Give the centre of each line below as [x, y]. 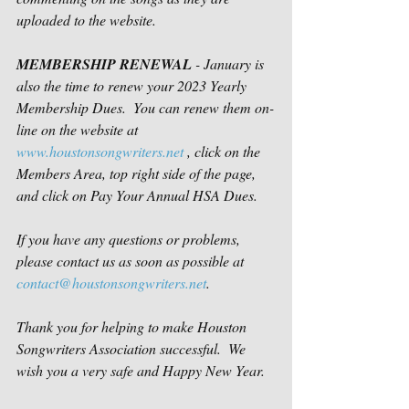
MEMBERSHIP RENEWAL [104, 64]
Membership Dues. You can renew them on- [145, 107]
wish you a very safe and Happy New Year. [144, 370]
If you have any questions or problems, [130, 239]
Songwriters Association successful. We [133, 348]
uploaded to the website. [90, 20]
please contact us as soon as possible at [132, 261]
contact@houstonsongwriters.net [111, 283]
